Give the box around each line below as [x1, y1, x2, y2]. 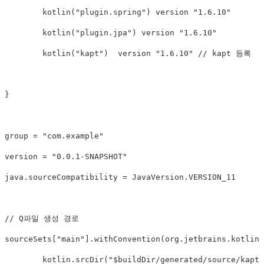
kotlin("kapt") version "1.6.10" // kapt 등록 [5, 49, 42, 58]
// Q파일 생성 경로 [5, 214, 79, 223]
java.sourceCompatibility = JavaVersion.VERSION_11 [5, 173, 236, 182]
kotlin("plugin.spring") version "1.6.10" [5, 8, 42, 17]
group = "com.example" [5, 131, 104, 141]
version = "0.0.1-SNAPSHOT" [5, 152, 127, 161]
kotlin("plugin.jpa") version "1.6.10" [5, 28, 42, 38]
